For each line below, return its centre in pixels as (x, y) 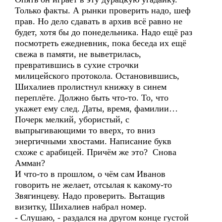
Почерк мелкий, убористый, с (72, 119)
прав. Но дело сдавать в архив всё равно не (99, 21)
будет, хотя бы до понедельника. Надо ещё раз (104, 32)
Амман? (30, 163)
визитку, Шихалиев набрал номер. (81, 207)
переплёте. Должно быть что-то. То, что (92, 98)
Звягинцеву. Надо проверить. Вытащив (90, 196)
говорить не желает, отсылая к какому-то (93, 185)
